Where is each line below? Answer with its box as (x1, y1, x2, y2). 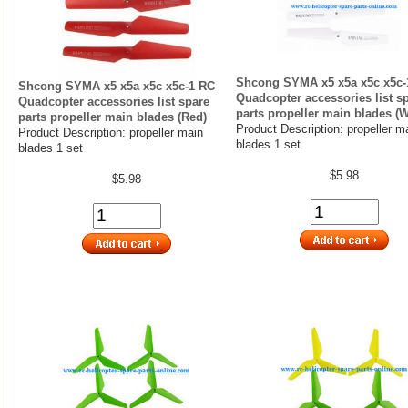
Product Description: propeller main (18, 125, 203, 139)
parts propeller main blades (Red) (18, 109, 207, 124)
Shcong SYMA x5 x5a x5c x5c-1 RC (18, 78, 215, 93)
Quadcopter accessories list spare (18, 94, 209, 108)
